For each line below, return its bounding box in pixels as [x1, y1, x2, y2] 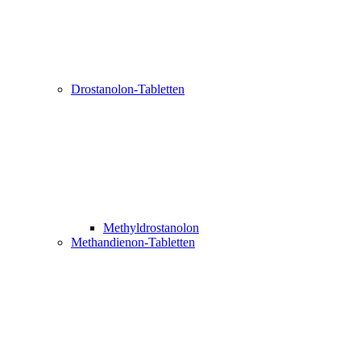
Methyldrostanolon [103, 221, 199, 234]
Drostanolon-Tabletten [71, 82, 185, 96]
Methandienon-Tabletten [71, 235, 195, 249]
